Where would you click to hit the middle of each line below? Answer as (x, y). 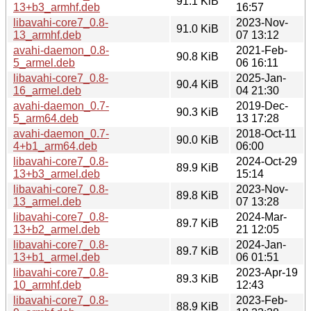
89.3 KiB (197, 278)
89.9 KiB (197, 167)
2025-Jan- (261, 78)
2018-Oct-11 (266, 133)
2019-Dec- (262, 106)
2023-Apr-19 (267, 272)
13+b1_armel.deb (57, 257)
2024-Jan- (261, 244)
